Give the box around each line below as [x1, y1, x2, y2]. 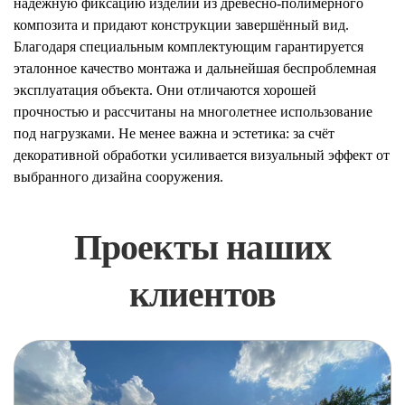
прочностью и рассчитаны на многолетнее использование [14, 104, 372, 119]
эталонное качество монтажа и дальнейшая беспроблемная [14, 61, 376, 76]
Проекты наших [73, 227, 332, 268]
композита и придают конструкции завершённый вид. [14, 17, 349, 33]
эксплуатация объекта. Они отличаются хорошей [14, 82, 316, 98]
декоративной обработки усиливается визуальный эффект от [14, 147, 390, 163]
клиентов [128, 274, 277, 315]
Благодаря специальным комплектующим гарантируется [14, 39, 363, 54]
